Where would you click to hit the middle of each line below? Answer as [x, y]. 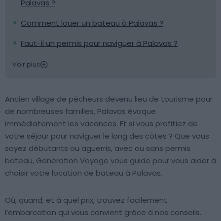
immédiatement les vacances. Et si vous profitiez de [101, 124]
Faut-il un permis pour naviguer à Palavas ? [99, 43]
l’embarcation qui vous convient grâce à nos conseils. [103, 212]
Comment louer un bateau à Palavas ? [92, 23]
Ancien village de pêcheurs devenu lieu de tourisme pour [109, 99]
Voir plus [26, 64]
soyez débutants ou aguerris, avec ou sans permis [98, 148]
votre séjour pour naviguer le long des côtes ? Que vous [107, 136]
